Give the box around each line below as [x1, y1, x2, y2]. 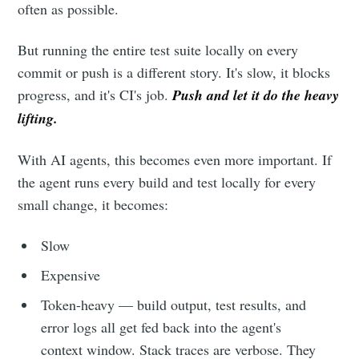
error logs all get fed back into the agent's [41, 317, 282, 337]
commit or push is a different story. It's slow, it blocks [18, 63, 331, 83]
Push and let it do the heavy [172, 85, 340, 106]
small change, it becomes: [18, 195, 169, 215]
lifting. [18, 108, 58, 129]
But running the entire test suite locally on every [18, 40, 299, 60]
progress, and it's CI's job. [18, 85, 173, 105]
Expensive [41, 265, 101, 285]
